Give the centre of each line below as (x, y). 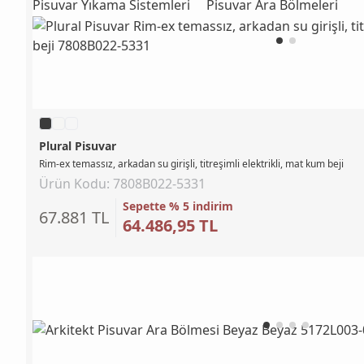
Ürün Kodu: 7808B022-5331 (122, 183)
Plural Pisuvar (78, 145)
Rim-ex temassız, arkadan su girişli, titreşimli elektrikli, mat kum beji (191, 163)
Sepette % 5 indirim (178, 206)
